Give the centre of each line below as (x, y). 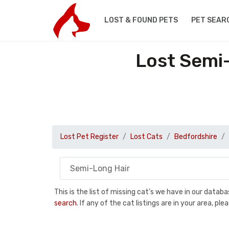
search (65, 203)
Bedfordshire (196, 137)
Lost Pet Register (89, 137)
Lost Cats (146, 137)
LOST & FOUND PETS (141, 20)
